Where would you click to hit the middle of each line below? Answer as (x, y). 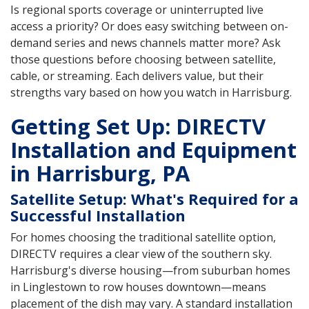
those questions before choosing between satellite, (143, 59)
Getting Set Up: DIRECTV (138, 126)
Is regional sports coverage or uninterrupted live (137, 9)
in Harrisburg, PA (100, 173)
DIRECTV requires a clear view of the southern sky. (141, 253)
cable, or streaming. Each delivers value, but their (137, 76)
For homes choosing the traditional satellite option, (143, 237)
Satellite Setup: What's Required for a (154, 198)
